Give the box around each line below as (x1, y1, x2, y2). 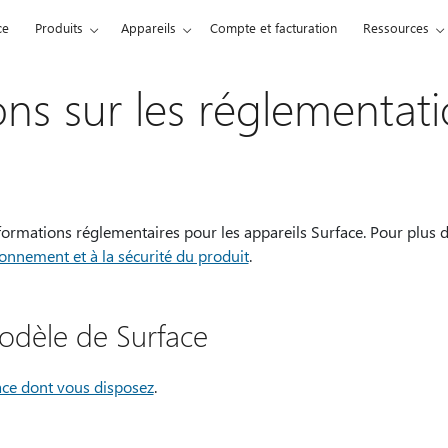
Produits (34, 19, 83, 36)
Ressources (362, 19, 429, 36)
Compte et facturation (209, 19, 337, 36)
